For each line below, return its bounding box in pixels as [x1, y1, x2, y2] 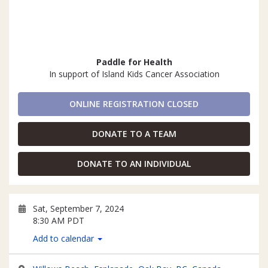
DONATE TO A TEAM [92, 128, 176, 139]
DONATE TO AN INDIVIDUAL [77, 158, 191, 169]
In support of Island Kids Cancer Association [48, 68, 220, 80]
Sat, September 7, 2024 [33, 203, 124, 214]
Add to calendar [33, 233, 96, 244]
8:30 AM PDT [33, 215, 84, 226]
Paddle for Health [96, 56, 172, 68]
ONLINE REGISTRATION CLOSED [69, 98, 199, 109]
